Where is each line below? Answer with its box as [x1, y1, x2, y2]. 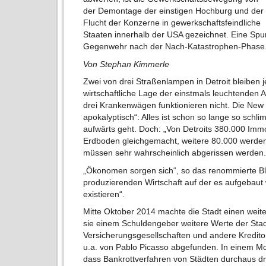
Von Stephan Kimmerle [83, 59, 170, 69]
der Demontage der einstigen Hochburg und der [83, 6, 264, 16]
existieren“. [83, 189, 125, 199]
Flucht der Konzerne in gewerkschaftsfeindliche [83, 18, 261, 28]
